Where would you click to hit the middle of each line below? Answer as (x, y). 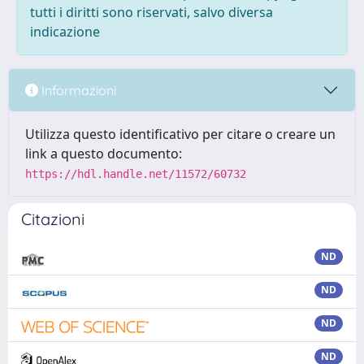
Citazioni (53, 219)
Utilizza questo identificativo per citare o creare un (180, 134)
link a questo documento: (104, 154)
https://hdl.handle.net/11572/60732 (136, 174)
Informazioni (77, 90)
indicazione (65, 32)
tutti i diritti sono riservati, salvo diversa (152, 12)
